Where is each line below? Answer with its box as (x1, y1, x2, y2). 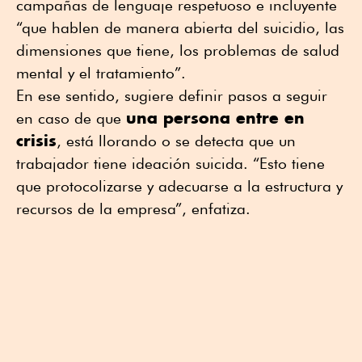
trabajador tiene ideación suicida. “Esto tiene (16, 154, 325, 173)
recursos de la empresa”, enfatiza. (16, 200, 250, 218)
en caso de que (16, 109, 126, 128)
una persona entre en (126, 107, 305, 128)
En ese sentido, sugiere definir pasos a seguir (16, 86, 327, 105)
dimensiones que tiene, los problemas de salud (16, 41, 339, 60)
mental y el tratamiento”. (16, 64, 186, 82)
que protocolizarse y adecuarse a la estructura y (16, 177, 343, 196)
